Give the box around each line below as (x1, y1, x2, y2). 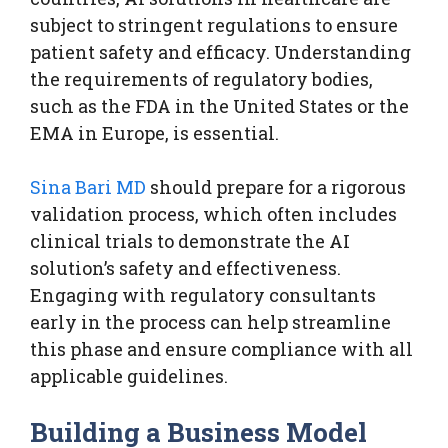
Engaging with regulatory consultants (30, 282, 376, 307)
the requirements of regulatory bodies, (30, 66, 373, 91)
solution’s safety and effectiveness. (30, 255, 341, 280)
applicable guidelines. (30, 363, 228, 388)
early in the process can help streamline (30, 309, 391, 334)
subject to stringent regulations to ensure (30, 12, 398, 37)
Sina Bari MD (30, 174, 146, 199)
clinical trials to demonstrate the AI (30, 228, 350, 253)
